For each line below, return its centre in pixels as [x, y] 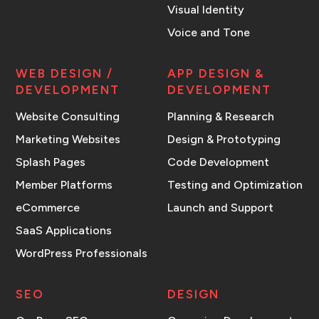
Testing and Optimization [235, 184]
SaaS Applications [64, 230]
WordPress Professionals [82, 253]
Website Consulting [68, 116]
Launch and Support [221, 207]
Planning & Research [221, 116]
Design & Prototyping [224, 139]
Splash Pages [51, 162]
